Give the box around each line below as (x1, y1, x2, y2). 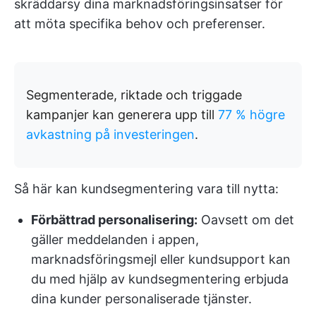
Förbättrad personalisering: (31, 212, 197, 227)
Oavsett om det (197, 212, 294, 227)
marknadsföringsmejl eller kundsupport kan (31, 252, 291, 267)
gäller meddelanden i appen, (31, 232, 199, 247)
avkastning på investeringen (26, 127, 195, 142)
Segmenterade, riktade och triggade (26, 87, 242, 102)
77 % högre (218, 107, 285, 122)
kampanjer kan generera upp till (26, 107, 218, 122)
